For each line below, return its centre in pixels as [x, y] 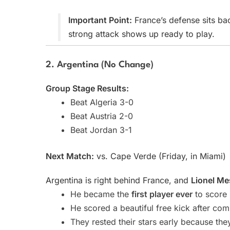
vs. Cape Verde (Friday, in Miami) [160, 156]
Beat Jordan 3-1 [101, 130]
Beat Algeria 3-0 [102, 102]
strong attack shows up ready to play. [141, 34]
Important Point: [100, 20]
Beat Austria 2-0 [102, 116]
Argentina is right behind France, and [118, 180]
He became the [101, 194]
